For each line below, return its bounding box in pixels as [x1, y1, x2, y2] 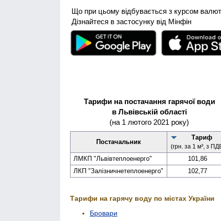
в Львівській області [111, 107, 187, 116]
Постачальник [96, 138, 141, 146]
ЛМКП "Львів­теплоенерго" [74, 154, 152, 162]
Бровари [90, 209, 117, 217]
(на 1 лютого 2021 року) [110, 117, 189, 126]
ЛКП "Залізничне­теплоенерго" [74, 167, 164, 175]
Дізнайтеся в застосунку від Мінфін [72, 17, 191, 26]
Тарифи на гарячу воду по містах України [70, 194, 215, 202]
